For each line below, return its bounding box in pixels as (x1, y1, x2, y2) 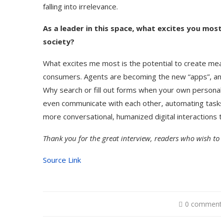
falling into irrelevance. (43, 1, 118, 11)
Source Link (43, 155, 81, 165)
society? (43, 37, 74, 46)
